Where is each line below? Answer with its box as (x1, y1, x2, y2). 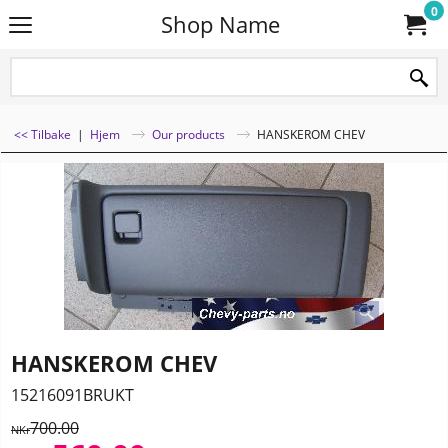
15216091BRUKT (11, 383, 134, 406)
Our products (152, 126, 225, 142)
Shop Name (160, 10, 280, 39)
